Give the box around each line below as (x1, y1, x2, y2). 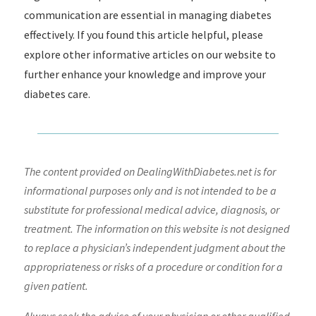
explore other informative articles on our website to (23, 47, 276, 61)
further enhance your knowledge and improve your (23, 67, 266, 81)
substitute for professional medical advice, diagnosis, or (23, 202, 279, 217)
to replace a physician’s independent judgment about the (23, 241, 286, 255)
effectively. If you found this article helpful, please (23, 28, 263, 42)
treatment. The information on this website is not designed (23, 221, 290, 236)
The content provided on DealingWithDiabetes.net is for (23, 164, 276, 178)
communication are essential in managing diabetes (23, 8, 272, 22)
